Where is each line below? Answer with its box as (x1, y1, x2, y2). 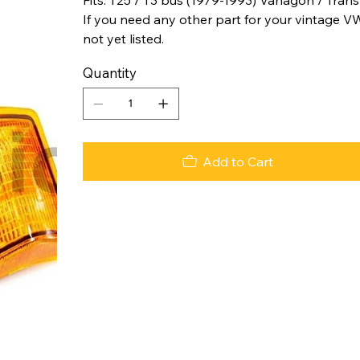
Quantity (82, 63, 137, 81)
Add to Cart (202, 153, 273, 170)
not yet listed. (82, 30, 164, 47)
